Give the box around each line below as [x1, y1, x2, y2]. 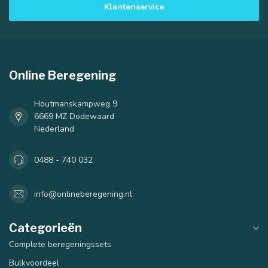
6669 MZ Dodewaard [34, 111, 114, 123]
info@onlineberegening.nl [34, 188, 132, 200]
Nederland [34, 123, 74, 135]
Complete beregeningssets [9, 239, 111, 251]
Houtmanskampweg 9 [34, 98, 117, 110]
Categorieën [9, 221, 82, 236]
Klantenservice [104, 1, 164, 13]
